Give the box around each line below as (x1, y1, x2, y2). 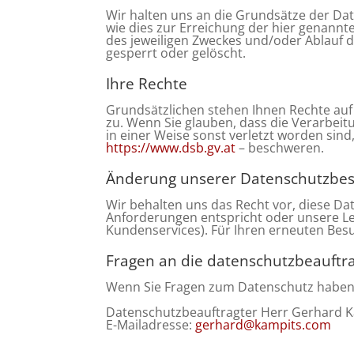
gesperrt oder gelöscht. (106, 44, 247, 62)
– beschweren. (239, 139, 325, 156)
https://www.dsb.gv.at (106, 139, 239, 156)
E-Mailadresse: (106, 316, 196, 333)
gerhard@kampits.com (195, 316, 332, 333)
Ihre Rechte (106, 73, 188, 94)
